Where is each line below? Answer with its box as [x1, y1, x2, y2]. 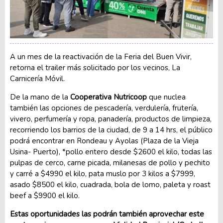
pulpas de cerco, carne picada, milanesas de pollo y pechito [10, 157, 210, 168]
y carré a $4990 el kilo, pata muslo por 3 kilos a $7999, [10, 168, 195, 179]
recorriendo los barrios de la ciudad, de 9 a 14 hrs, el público [10, 124, 213, 135]
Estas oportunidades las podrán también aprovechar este [10, 209, 204, 219]
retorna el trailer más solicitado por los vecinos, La [10, 62, 180, 73]
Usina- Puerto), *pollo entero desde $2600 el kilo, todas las [10, 146, 212, 157]
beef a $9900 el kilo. [10, 190, 80, 201]
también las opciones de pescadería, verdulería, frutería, [10, 103, 198, 113]
